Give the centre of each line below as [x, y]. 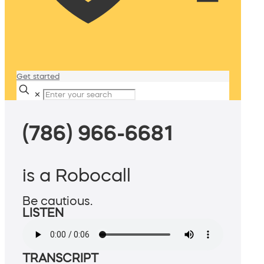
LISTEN [43, 213]
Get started [38, 76]
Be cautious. [57, 201]
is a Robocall [77, 175]
